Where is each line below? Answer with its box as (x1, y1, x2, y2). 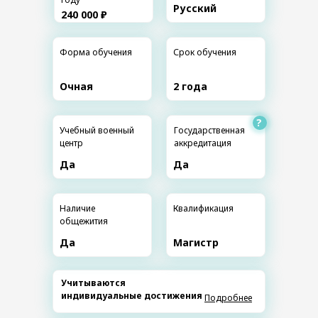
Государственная (174, 124, 245, 136)
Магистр (173, 235, 219, 249)
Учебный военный (60, 124, 134, 136)
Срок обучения (173, 45, 236, 58)
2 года (173, 79, 207, 93)
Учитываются (61, 276, 126, 289)
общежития (60, 214, 108, 227)
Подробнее (204, 291, 252, 304)
